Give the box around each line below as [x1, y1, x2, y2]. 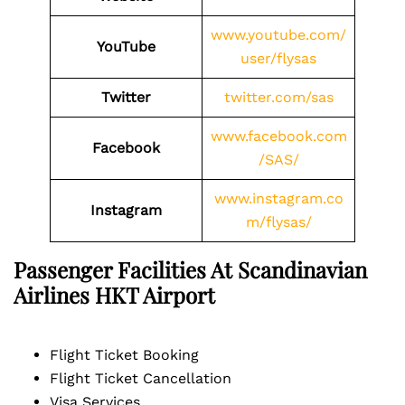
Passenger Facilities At [14, 255, 238, 284]
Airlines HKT [14, 280, 143, 309]
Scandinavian [238, 255, 367, 284]
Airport [143, 280, 215, 309]
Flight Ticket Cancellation [50, 370, 231, 387]
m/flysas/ [245, 213, 312, 231]
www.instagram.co [213, 190, 344, 207]
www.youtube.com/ [211, 26, 346, 43]
